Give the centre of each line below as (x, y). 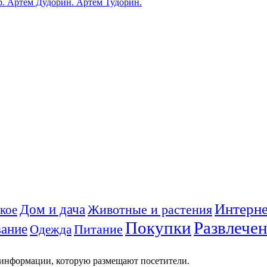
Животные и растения (150, 209)
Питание (98, 229)
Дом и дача (52, 209)
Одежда (51, 229)
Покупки (158, 227)
